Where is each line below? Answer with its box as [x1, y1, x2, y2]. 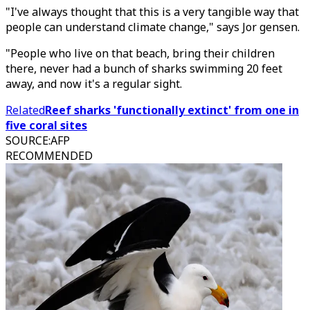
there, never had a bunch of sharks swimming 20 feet [6, 61, 282, 76]
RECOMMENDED [6, 148, 93, 163]
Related [6, 102, 45, 118]
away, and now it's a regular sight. [6, 76, 182, 91]
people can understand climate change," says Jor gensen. [6, 19, 300, 35]
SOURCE [6, 133, 48, 148]
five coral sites [6, 118, 87, 133]
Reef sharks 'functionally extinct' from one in [45, 102, 299, 118]
